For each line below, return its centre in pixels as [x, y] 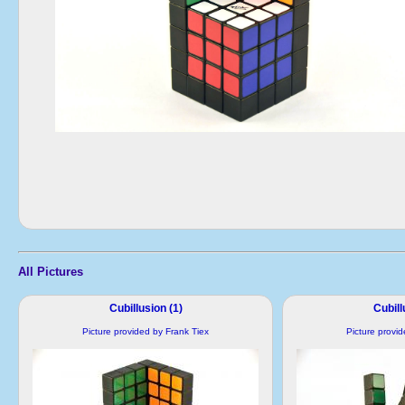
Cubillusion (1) [146, 308]
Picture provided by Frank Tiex [146, 331]
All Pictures [51, 271]
